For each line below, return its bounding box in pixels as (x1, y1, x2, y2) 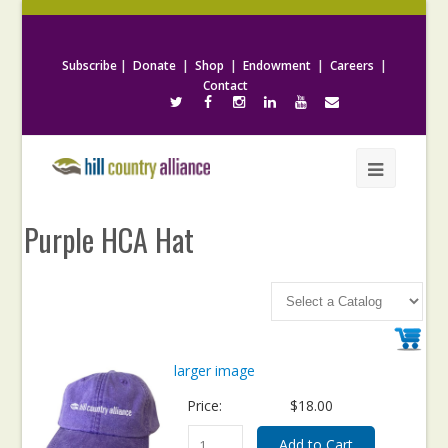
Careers (329, 57, 374, 74)
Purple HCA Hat (24, 217, 195, 262)
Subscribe (61, 57, 117, 74)
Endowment (242, 57, 311, 74)
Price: (187, 396, 223, 415)
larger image (174, 361, 256, 380)
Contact (203, 77, 248, 94)
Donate (132, 57, 176, 74)
